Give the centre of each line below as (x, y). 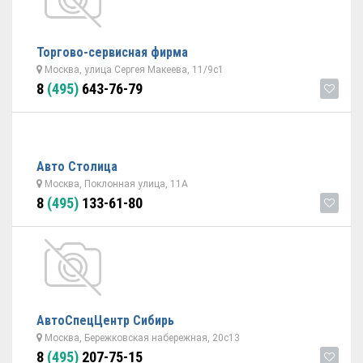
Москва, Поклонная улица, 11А (115, 184)
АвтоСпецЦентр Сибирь (105, 320)
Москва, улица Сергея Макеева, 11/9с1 (133, 70)
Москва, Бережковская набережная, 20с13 (141, 338)
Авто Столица (77, 167)
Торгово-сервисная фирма (112, 52)
